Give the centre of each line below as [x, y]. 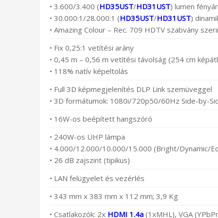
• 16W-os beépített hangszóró [101, 119]
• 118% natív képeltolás [89, 71]
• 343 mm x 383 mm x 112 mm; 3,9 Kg [114, 196]
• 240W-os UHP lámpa [87, 137]
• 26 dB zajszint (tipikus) [90, 160]
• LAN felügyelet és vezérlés [97, 178]
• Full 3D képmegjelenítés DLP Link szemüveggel [131, 89]
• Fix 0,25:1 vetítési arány [92, 48]
